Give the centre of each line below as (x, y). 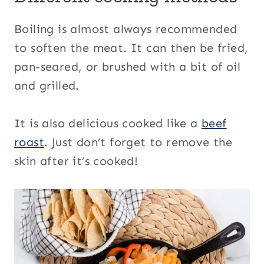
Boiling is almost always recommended (126, 29)
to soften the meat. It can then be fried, (131, 48)
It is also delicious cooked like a (108, 123)
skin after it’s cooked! (76, 161)
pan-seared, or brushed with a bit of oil (127, 67)
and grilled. (47, 86)
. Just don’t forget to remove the (138, 142)
